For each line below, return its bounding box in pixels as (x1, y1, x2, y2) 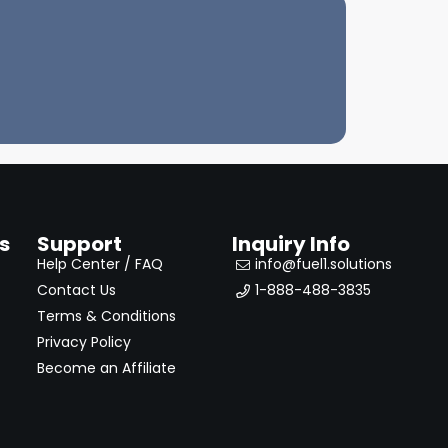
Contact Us (36, 280, 116, 301)
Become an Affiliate (36, 358, 176, 379)
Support (36, 230, 122, 259)
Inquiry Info (232, 230, 351, 259)
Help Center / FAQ (36, 254, 163, 275)
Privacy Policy (36, 332, 131, 353)
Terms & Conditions (36, 306, 176, 327)
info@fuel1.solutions (254, 254, 392, 275)
